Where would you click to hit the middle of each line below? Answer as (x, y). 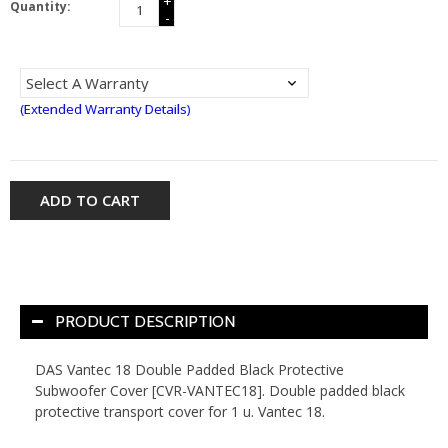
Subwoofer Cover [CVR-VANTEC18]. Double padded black (220, 390)
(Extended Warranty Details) (105, 108)
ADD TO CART (90, 199)
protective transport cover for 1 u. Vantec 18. (180, 411)
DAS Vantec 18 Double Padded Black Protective (189, 369)
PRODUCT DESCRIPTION (145, 321)
